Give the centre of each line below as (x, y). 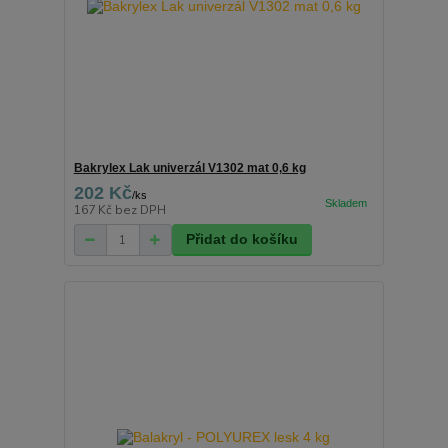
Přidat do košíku (241, 239)
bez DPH (140, 210)
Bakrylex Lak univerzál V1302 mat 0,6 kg (189, 168)
